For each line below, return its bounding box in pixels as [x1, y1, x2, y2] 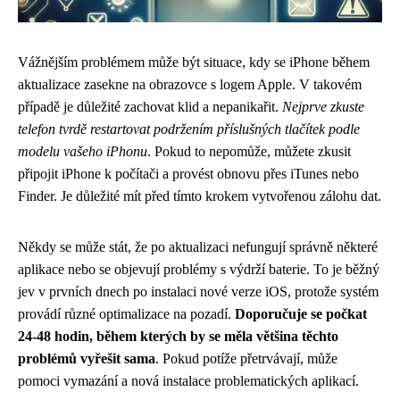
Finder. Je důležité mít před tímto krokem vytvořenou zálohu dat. [18, 188, 381, 204]
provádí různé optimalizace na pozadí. [18, 306, 235, 321]
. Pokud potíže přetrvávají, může [155, 351, 337, 366]
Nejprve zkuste [282, 99, 364, 114]
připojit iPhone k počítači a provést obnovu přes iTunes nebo [18, 166, 359, 181]
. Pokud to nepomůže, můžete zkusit [147, 144, 351, 159]
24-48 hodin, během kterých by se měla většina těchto [18, 329, 338, 344]
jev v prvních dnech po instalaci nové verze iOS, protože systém [18, 284, 379, 299]
